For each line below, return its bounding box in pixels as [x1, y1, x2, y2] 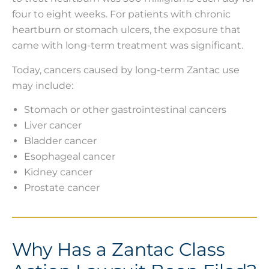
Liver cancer [24, 119, 82, 131]
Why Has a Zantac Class [12, 238, 225, 261]
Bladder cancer [24, 134, 97, 147]
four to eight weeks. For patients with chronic [12, 8, 231, 20]
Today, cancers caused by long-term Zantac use [12, 64, 240, 76]
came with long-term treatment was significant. [12, 40, 243, 52]
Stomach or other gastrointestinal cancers [24, 103, 226, 115]
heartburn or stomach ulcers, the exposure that [12, 24, 241, 36]
